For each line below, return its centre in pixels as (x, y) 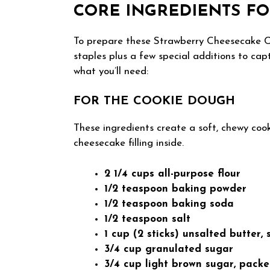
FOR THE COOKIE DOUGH (154, 102)
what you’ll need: (111, 71)
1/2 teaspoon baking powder (175, 189)
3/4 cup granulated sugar (169, 249)
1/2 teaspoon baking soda (169, 204)
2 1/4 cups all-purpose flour (172, 174)
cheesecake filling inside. (129, 143)
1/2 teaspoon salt (147, 219)
